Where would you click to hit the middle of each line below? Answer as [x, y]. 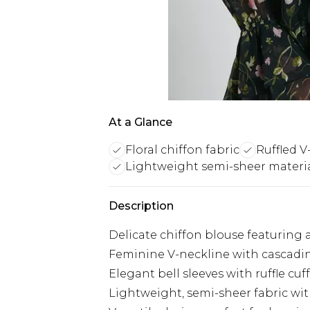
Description [141, 206]
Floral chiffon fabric [182, 150]
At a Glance [140, 122]
